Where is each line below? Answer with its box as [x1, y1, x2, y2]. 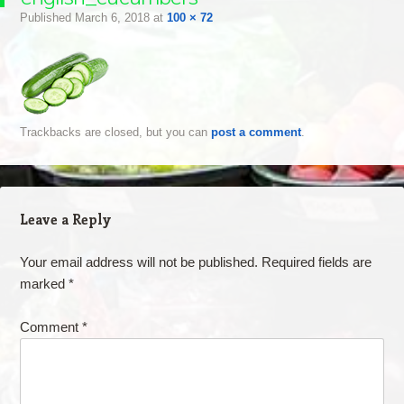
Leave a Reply [19, 210, 111, 228]
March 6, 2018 [74, 11, 150, 24]
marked [19, 276, 69, 291]
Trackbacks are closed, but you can [19, 125, 211, 139]
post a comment [210, 125, 301, 139]
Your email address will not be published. [19, 254, 258, 270]
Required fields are [261, 254, 372, 270]
